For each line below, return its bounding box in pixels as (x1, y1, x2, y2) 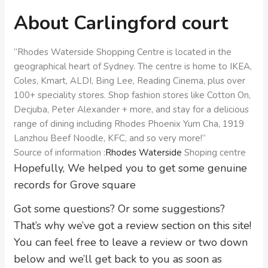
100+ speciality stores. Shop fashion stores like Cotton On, (14, 89, 251, 101)
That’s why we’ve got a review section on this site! (14, 218, 251, 233)
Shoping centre (182, 147, 246, 159)
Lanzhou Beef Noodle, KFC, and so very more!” (14, 132, 206, 144)
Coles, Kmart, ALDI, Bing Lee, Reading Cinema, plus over (14, 75, 245, 87)
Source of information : (14, 147, 105, 159)
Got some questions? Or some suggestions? (14, 202, 225, 216)
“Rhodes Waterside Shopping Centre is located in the (14, 46, 232, 58)
